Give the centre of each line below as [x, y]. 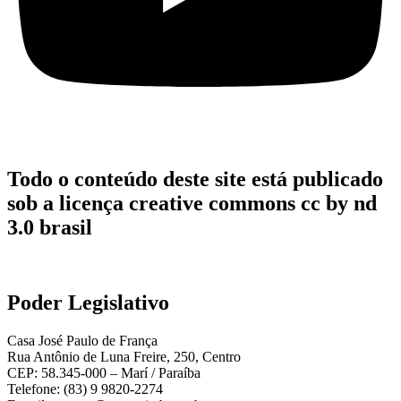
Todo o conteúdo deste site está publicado [195, 179]
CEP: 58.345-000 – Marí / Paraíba [104, 373]
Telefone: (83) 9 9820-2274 [85, 389]
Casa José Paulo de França [82, 341]
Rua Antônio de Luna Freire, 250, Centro [124, 357]
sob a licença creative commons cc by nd [192, 203]
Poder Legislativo [88, 303]
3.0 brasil [50, 227]
